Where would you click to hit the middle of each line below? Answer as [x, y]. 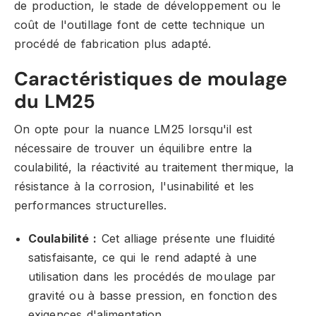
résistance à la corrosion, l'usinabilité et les [134, 186]
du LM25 [55, 101]
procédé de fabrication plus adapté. [113, 44]
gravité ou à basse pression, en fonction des [153, 296]
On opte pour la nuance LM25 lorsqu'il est [133, 129]
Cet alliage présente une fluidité [186, 238]
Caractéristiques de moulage [151, 79]
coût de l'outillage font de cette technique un [139, 25]
